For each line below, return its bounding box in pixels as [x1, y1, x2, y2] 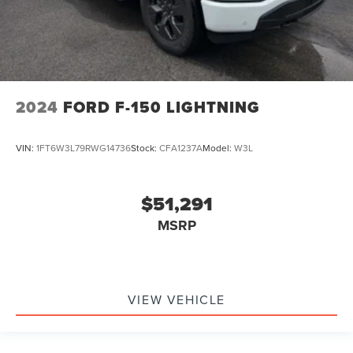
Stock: [131, 140, 159, 154]
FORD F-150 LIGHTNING [63, 95, 260, 119]
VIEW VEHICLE [127, 290, 226, 308]
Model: [203, 140, 234, 154]
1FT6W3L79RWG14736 [36, 140, 131, 154]
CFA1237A [159, 140, 203, 154]
